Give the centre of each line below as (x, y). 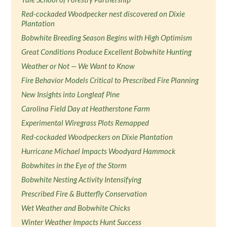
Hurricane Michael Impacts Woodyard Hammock (99, 151)
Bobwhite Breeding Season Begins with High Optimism (107, 37)
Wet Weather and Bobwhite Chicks (76, 208)
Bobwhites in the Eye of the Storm (74, 165)
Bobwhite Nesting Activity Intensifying (82, 179)
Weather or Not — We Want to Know (78, 66)
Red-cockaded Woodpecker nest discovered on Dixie (103, 14)
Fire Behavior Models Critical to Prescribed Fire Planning (110, 80)
